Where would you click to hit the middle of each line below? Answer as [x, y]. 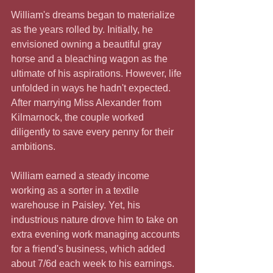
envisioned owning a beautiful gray [87, 44]
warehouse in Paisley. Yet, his [77, 205]
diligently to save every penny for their [94, 132]
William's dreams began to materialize [94, 15]
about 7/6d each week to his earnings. [94, 263]
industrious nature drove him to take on [96, 219]
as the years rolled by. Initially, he [83, 29]
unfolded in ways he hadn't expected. [92, 88]
